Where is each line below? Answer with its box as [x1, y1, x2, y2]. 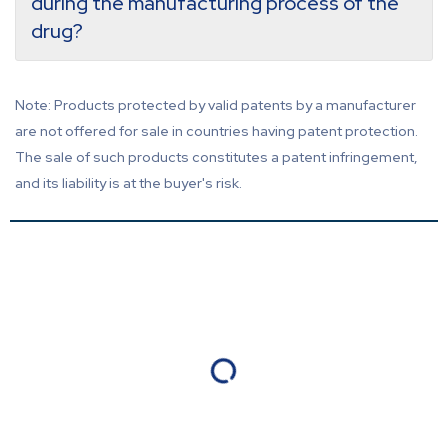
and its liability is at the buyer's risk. [15, 173, 242, 192]
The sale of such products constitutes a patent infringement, [15, 147, 418, 166]
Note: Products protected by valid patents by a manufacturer [15, 95, 416, 114]
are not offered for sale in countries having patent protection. [15, 121, 418, 140]
